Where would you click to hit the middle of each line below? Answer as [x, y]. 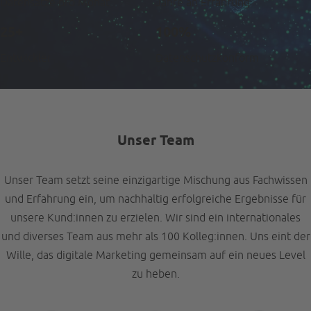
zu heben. [155, 274]
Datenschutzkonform [207, 58]
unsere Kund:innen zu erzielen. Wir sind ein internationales [155, 218]
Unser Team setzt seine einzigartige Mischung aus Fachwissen [155, 180]
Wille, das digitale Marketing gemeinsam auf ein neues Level [155, 255]
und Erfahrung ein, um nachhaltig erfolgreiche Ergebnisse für [155, 199]
